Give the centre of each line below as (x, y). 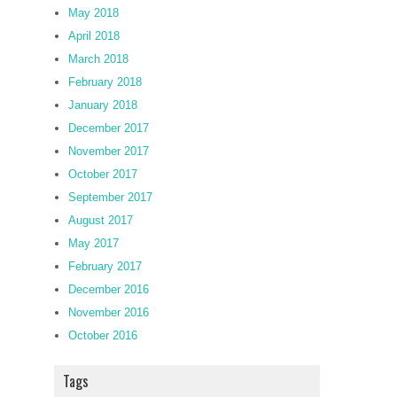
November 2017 (109, 151)
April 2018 (94, 36)
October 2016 (103, 335)
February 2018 (105, 82)
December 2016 (109, 289)
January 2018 (103, 105)
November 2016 (109, 312)
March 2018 (98, 59)
